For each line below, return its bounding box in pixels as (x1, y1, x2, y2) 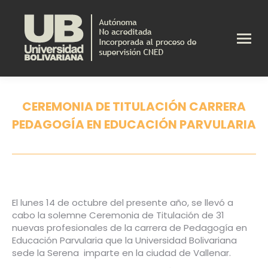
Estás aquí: (134, 133, 182, 146)
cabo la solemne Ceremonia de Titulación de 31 (12, 209, 224, 221)
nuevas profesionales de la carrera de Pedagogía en (12, 221, 247, 234)
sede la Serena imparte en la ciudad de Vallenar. (12, 246, 231, 259)
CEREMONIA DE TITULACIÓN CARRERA (22, 98, 246, 115)
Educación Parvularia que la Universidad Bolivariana (12, 234, 237, 246)
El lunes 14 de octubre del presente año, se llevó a (12, 196, 233, 209)
